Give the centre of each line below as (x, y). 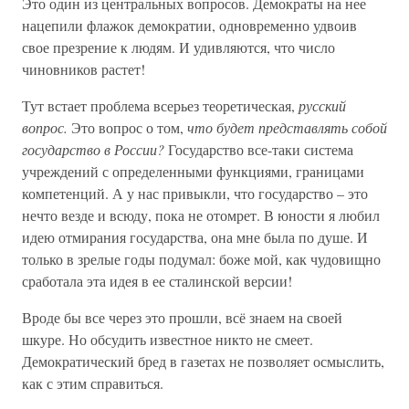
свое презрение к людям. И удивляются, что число (178, 47)
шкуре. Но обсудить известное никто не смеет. (168, 339)
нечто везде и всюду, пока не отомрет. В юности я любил (201, 215)
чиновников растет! (84, 69)
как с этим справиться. (93, 383)
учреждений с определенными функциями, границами (193, 171)
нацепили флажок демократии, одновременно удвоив (189, 25)
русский (322, 105)
